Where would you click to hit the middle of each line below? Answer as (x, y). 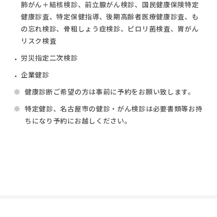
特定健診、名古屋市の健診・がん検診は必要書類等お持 (114, 108)
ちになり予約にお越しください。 (78, 120)
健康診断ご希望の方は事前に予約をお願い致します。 (110, 91)
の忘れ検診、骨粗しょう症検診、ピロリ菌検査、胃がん (110, 28)
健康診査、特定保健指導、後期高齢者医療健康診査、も (110, 16)
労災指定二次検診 (49, 57)
